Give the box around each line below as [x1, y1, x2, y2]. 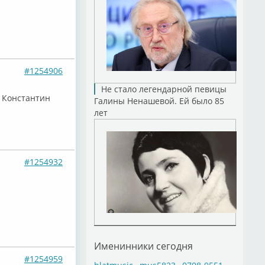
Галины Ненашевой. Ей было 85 [93, 95, 224, 106]
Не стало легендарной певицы [101, 83, 227, 95]
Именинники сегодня [93, 240, 193, 252]
